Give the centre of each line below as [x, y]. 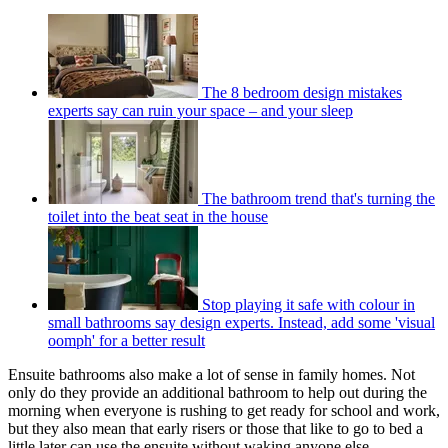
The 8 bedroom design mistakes [302, 92]
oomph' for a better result [126, 340]
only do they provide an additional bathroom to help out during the [217, 392]
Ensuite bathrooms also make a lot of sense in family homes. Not [211, 374]
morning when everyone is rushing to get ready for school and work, [224, 410]
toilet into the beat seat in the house [158, 216]
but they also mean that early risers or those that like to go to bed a [215, 428]
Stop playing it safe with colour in [308, 304]
